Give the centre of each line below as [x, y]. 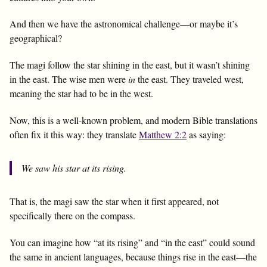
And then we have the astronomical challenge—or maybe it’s [124, 24]
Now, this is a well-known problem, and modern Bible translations [133, 120]
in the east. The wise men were [69, 79]
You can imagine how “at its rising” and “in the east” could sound [132, 242]
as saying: [206, 134]
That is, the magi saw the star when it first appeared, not [114, 201]
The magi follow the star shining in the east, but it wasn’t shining [130, 65]
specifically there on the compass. [72, 215]
